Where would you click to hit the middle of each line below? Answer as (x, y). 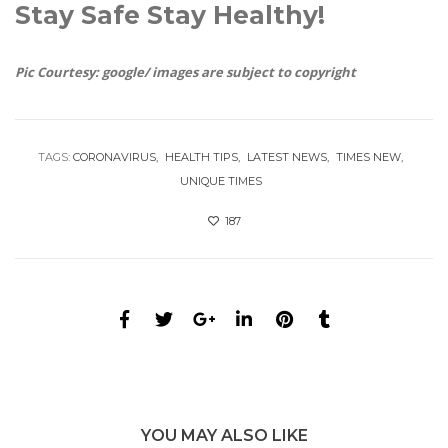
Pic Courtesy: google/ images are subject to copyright (185, 72)
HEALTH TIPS (201, 157)
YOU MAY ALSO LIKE (224, 436)
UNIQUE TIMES (220, 181)
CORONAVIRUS (114, 157)
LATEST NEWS (287, 157)
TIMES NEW (368, 157)
